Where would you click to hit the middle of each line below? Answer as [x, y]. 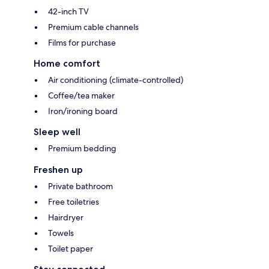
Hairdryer [66, 218]
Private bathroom [80, 186]
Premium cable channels [93, 27]
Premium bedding [82, 149]
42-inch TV [68, 12]
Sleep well [57, 132]
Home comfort [67, 64]
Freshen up [58, 170]
